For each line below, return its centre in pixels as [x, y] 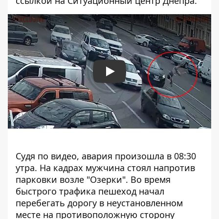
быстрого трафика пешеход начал [90, 191]
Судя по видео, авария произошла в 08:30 [106, 156]
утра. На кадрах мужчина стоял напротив [105, 168]
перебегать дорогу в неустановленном [99, 203]
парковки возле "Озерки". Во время [93, 179]
